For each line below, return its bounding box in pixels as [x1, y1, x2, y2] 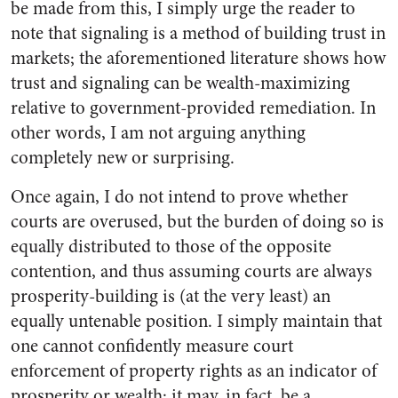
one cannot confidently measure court [11, 332, 293, 359]
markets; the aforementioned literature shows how [11, 44, 386, 71]
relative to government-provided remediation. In [11, 94, 376, 121]
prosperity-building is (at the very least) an [11, 283, 330, 309]
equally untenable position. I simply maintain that [11, 307, 382, 334]
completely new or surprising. [11, 144, 235, 171]
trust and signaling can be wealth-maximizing [11, 69, 350, 96]
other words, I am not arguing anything [11, 119, 306, 146]
